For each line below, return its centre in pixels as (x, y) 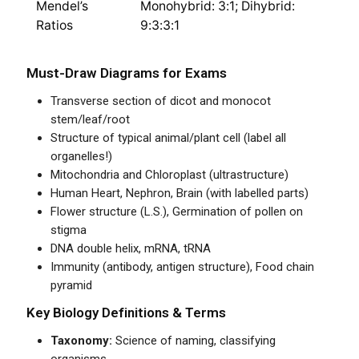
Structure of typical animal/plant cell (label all (169, 138)
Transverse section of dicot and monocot (161, 101)
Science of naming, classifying (194, 341)
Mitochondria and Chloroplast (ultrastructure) (170, 175)
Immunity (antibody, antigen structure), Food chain (183, 267)
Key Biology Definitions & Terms (127, 313)
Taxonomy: (82, 341)
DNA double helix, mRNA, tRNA (131, 249)
